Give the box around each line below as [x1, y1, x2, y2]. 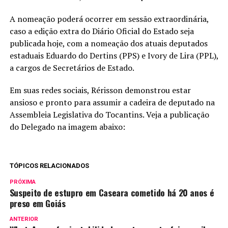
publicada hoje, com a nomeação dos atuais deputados [9, 38, 208, 49]
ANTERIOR [9, 216, 38, 222]
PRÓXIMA [9, 179, 36, 185]
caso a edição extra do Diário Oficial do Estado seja [9, 25, 194, 37]
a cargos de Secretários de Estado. [9, 62, 134, 73]
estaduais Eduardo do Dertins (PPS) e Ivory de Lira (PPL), [9, 50, 218, 61]
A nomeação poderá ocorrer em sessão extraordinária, [9, 13, 209, 24]
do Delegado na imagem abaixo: [9, 121, 125, 132]
